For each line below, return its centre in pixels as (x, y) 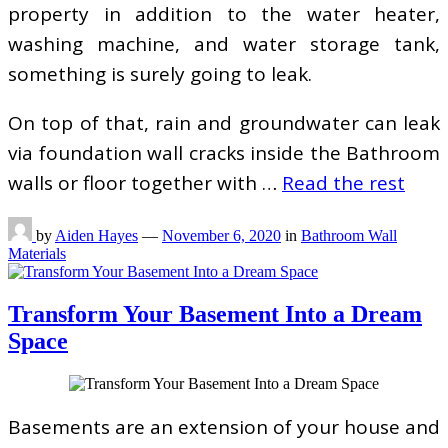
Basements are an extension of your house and (224, 426)
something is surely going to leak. (160, 74)
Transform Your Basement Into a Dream (215, 313)
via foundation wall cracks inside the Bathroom (224, 153)
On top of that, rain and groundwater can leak (224, 123)
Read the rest (343, 183)
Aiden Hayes (96, 236)
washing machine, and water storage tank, (224, 44)
